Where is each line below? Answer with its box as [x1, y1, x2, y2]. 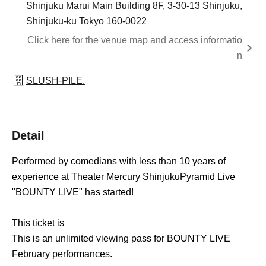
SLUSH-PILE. [26, 75, 85, 86]
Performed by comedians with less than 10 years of [12, 156, 226, 167]
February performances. [12, 249, 112, 259]
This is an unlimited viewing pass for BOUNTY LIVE [12, 233, 230, 244]
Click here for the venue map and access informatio [27, 35, 242, 46]
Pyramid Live [180, 172, 235, 182]
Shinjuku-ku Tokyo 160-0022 [26, 16, 147, 27]
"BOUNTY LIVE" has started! [12, 187, 134, 198]
